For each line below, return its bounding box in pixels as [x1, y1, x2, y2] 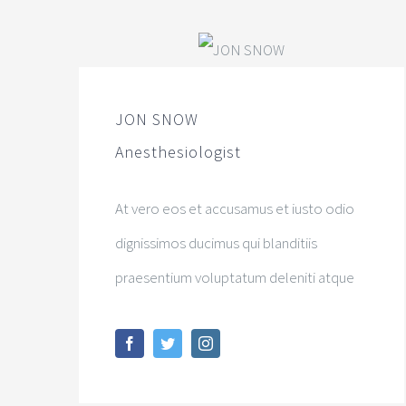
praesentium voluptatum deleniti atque [114, 267, 354, 288]
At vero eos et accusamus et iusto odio [114, 198, 354, 219]
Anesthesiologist [114, 141, 241, 163]
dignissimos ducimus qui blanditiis [114, 233, 317, 254]
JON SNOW [114, 109, 198, 130]
